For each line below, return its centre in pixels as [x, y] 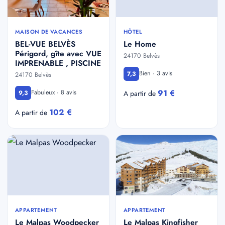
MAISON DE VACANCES [49, 31]
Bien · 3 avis [156, 74]
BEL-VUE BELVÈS [45, 44]
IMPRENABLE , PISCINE [58, 63]
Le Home [140, 44]
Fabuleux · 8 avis [54, 93]
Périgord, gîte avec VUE [58, 53]
